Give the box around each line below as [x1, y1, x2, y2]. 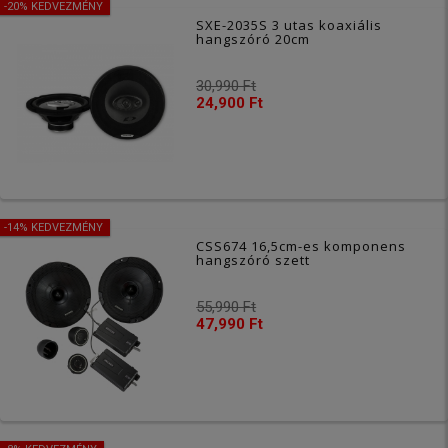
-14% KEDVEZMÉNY [4, 221, 103, 235]
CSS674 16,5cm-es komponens [196, 237, 407, 256]
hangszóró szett [196, 251, 311, 270]
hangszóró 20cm [196, 30, 311, 49]
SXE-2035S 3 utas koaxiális [196, 16, 383, 35]
